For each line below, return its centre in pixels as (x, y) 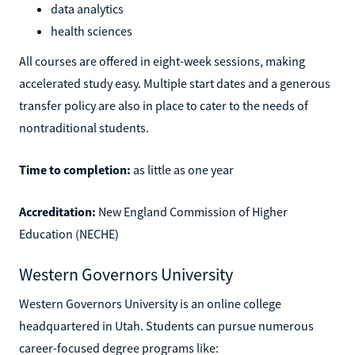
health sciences (92, 31)
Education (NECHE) (69, 233)
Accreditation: (57, 211)
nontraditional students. (84, 127)
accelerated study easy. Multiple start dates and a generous (175, 83)
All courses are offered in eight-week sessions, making (162, 61)
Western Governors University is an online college (150, 303)
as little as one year (182, 169)
